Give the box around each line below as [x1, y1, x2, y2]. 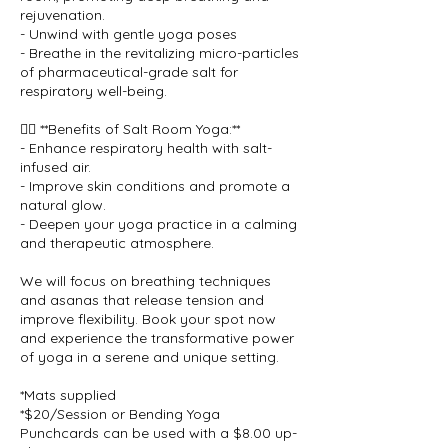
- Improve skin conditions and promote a [20, 177, 290, 195]
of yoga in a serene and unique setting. [20, 348, 279, 366]
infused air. [20, 158, 91, 176]
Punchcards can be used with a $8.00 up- [20, 424, 297, 442]
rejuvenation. [20, 6, 105, 24]
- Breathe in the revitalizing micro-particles [20, 44, 299, 62]
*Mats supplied [20, 386, 116, 404]
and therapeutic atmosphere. [20, 234, 214, 252]
